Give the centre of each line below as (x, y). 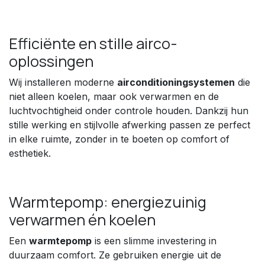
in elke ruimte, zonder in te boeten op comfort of (119, 139)
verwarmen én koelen (82, 219)
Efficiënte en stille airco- (93, 43)
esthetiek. (30, 153)
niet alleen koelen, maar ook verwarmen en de (114, 96)
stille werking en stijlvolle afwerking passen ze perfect (130, 125)
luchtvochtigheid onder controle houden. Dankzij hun (129, 110)
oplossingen (51, 61)
